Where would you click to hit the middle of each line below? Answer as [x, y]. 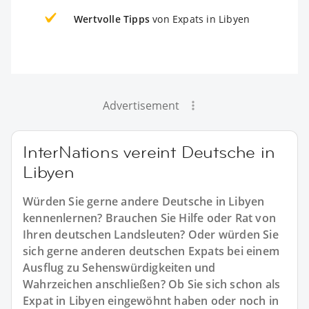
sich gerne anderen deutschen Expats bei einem [151, 251]
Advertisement [141, 105]
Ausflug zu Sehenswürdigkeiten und [119, 267]
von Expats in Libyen [200, 19]
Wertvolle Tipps [112, 19]
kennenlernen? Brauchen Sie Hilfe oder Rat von [150, 218]
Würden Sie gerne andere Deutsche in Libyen [144, 201]
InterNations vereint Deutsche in [149, 152]
